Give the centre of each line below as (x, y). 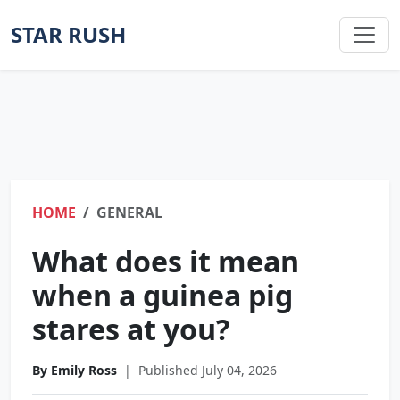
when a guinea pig (162, 295)
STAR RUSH (68, 34)
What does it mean (166, 261)
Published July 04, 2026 (208, 370)
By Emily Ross (75, 370)
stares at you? (131, 329)
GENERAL (129, 212)
